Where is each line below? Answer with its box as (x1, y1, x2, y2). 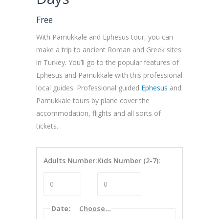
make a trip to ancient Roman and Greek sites (36, 45, 181, 54)
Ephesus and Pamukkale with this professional (36, 70, 182, 80)
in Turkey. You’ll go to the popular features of (36, 58, 179, 67)
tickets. (36, 121, 58, 131)
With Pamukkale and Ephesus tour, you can (36, 32, 173, 42)
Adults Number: (44, 156, 97, 165)
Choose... (79, 204, 111, 213)
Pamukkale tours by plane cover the (36, 96, 150, 105)
